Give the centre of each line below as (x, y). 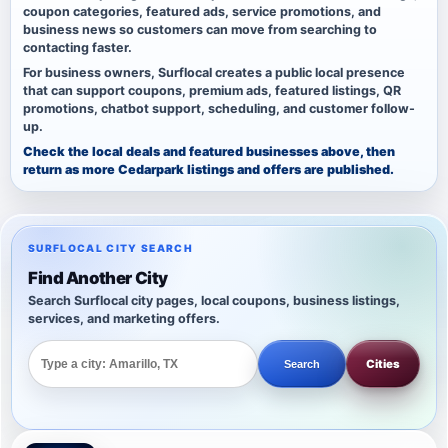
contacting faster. (77, 48)
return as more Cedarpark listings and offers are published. (208, 170)
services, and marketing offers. (124, 319)
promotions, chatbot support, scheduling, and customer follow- (219, 109)
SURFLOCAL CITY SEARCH (110, 248)
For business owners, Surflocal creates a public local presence (214, 73)
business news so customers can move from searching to (200, 30)
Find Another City (98, 278)
